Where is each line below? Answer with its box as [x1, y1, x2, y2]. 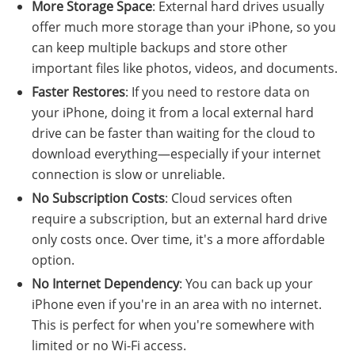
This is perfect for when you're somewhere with [32, 315, 315, 334]
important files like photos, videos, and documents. [32, 59, 338, 77]
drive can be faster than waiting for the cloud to [32, 124, 315, 142]
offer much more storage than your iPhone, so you [32, 17, 336, 36]
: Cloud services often [165, 189, 292, 207]
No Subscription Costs [32, 189, 165, 207]
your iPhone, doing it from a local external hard [32, 103, 314, 121]
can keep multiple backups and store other [32, 38, 288, 56]
